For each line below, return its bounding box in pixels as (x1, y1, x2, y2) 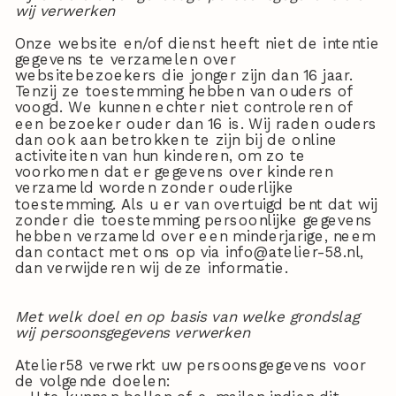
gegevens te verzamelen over (14, 50, 237, 68)
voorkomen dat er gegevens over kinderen (14, 163, 333, 181)
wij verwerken (14, 2, 116, 20)
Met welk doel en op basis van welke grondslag (14, 308, 360, 326)
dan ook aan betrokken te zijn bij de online (14, 131, 339, 148)
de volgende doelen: (14, 372, 170, 390)
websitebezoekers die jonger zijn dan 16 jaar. (14, 66, 354, 85)
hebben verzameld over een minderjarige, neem (14, 227, 376, 246)
